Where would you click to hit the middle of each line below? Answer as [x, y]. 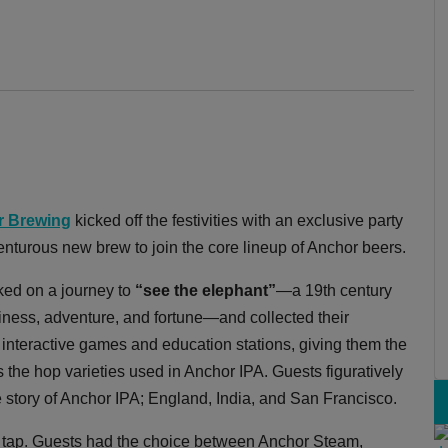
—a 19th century [334, 290]
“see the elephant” [205, 290]
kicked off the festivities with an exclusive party [237, 220]
